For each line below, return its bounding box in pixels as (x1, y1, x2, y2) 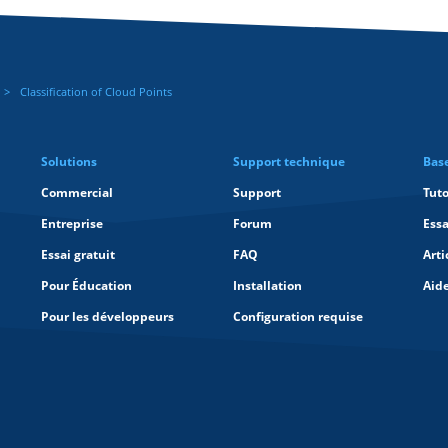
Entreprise (40, 215, 103, 232)
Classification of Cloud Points (20, 84, 172, 99)
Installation (233, 277, 303, 294)
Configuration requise (233, 308, 364, 325)
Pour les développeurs (40, 308, 174, 325)
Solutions (40, 153, 97, 170)
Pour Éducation (40, 277, 132, 294)
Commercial (40, 184, 113, 201)
